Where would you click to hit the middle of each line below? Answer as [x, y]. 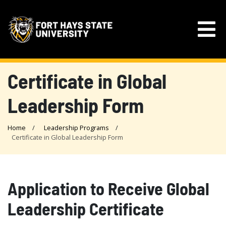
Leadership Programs [76, 128]
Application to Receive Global [108, 188]
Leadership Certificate [86, 209]
